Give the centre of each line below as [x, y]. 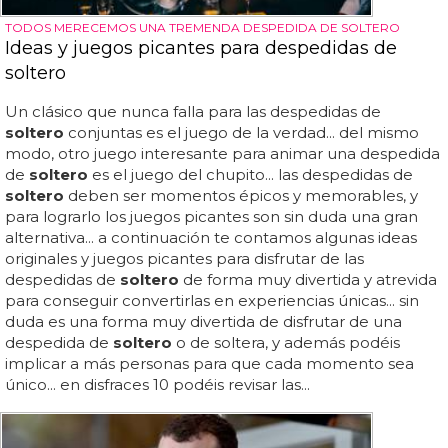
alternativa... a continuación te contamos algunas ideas [211, 237]
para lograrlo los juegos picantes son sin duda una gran [211, 216]
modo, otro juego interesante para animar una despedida [222, 153]
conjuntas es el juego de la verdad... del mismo [241, 132]
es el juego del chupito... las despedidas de [250, 174]
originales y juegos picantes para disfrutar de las [184, 258]
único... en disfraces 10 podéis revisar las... [157, 384]
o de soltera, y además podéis [286, 342]
